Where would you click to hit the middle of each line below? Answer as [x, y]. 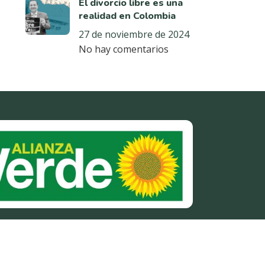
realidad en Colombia [127, 16]
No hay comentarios [123, 49]
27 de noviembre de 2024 [134, 34]
